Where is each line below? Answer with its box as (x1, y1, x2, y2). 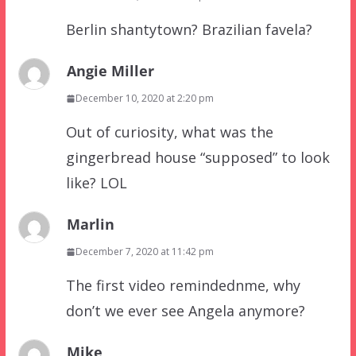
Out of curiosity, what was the (65, 122, 273, 142)
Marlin (66, 215, 114, 234)
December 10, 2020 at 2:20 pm (75, 91, 214, 106)
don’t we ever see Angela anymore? (65, 301, 305, 321)
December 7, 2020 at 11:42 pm (75, 245, 214, 259)
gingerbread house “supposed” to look (65, 148, 330, 168)
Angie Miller (66, 61, 154, 81)
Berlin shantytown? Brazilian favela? (65, 20, 312, 40)
